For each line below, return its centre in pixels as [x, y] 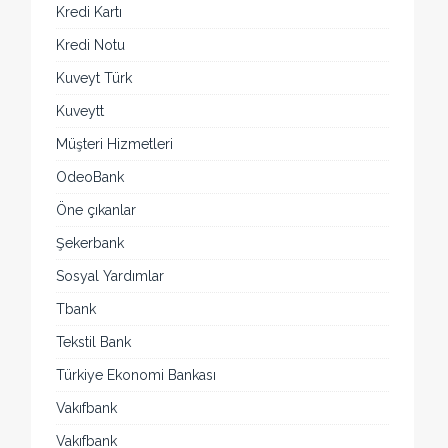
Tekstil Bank [94, 342]
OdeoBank [90, 177]
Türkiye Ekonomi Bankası [136, 375]
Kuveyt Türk [94, 78]
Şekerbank [90, 243]
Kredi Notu [91, 45]
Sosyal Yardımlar [110, 276]
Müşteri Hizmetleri [115, 144]
